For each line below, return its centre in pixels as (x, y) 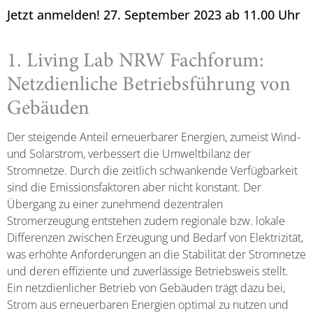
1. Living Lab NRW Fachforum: (136, 61)
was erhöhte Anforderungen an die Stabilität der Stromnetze (156, 254)
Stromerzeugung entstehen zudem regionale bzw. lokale (146, 220)
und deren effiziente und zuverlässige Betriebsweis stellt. (148, 271)
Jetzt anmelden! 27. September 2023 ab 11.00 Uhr (154, 14)
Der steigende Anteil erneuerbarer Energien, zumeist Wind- (154, 137)
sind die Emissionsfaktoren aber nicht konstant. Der (134, 187)
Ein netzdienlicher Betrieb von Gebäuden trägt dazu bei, (146, 287)
